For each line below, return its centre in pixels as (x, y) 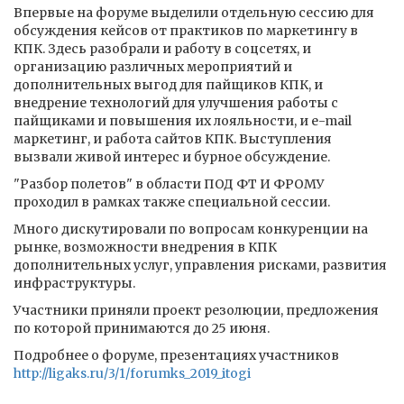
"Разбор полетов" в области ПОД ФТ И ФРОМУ (169, 184)
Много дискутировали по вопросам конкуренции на (191, 229)
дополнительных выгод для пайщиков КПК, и (168, 85)
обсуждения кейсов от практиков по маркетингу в (186, 31)
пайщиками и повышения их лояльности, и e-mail (183, 121)
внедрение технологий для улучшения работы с (176, 103)
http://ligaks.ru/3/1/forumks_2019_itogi (132, 373)
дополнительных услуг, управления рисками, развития (200, 265)
